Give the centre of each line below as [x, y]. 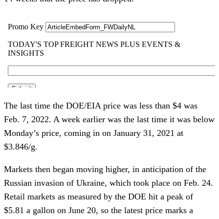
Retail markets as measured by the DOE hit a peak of [99, 196]
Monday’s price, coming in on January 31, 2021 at [94, 133]
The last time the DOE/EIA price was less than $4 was [101, 105]
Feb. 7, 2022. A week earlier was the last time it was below [109, 119]
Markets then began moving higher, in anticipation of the [105, 169]
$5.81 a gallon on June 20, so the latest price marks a [99, 210]
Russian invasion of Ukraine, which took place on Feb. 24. [109, 183]
